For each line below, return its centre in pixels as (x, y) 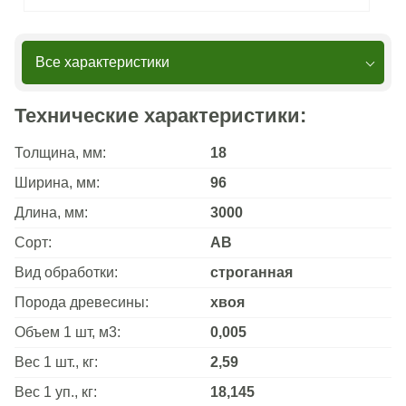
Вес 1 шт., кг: (56, 362)
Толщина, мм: (60, 152)
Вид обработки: (66, 272)
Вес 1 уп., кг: (56, 391)
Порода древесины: (82, 302)
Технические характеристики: (160, 115)
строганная (251, 272)
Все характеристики (102, 62)
